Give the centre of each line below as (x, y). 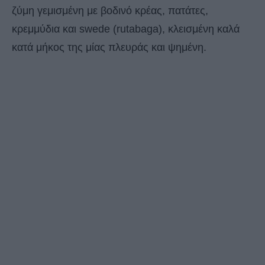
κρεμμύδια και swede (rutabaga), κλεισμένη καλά (126, 29)
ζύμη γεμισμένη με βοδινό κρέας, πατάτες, (110, 11)
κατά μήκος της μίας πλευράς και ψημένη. (109, 48)
